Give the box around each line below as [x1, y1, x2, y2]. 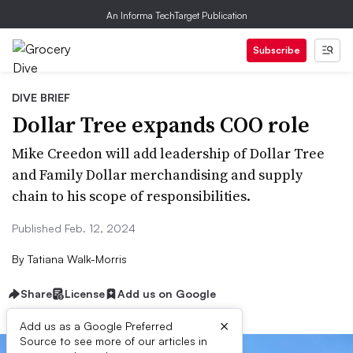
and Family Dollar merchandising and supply [12, 165, 303, 184]
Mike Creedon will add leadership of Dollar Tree [12, 143, 325, 163]
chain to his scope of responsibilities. [12, 186, 251, 206]
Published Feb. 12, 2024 [12, 221, 136, 235]
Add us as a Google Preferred [20, 319, 173, 333]
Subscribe [253, 44, 300, 56]
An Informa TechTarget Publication [106, 9, 247, 21]
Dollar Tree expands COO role [12, 110, 310, 139]
